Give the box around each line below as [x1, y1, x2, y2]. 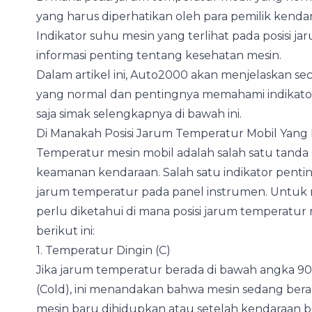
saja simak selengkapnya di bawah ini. [36, 107, 242, 120]
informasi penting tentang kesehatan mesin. [36, 48, 281, 62]
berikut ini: [36, 224, 95, 237]
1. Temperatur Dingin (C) [36, 243, 171, 257]
